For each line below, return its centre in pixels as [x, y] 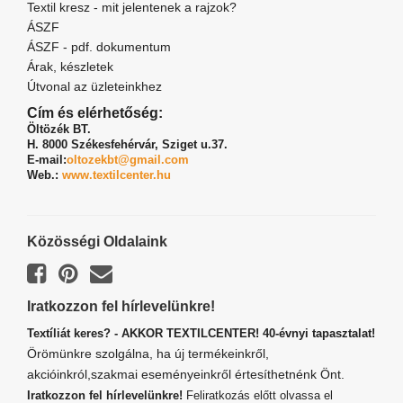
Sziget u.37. [195, 145]
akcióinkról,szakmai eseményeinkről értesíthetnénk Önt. [186, 375]
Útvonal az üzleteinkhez [94, 87]
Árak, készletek [70, 67]
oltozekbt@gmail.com [128, 160]
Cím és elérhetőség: [95, 113]
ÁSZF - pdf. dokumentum [99, 47]
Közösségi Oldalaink [97, 242]
